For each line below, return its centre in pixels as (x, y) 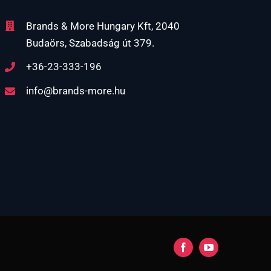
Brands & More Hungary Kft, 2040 (103, 26)
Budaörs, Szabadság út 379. (90, 43)
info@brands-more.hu (75, 91)
